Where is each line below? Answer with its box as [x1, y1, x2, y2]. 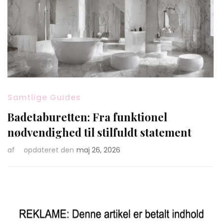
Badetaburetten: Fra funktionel [7, 109, 167, 124]
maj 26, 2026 [76, 145, 120, 155]
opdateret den [24, 145, 74, 155]
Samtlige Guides [7, 91, 81, 103]
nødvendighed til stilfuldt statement [7, 124, 191, 140]
